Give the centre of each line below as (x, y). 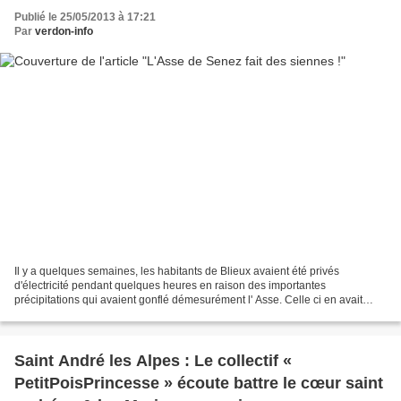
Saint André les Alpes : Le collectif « (153, 360)
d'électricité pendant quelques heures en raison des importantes (170, 285)
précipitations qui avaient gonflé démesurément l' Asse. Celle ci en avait (188, 299)
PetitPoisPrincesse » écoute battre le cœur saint (199, 383)
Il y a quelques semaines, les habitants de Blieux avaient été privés (177, 271)
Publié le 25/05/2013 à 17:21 (85, 17)
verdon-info (64, 32)
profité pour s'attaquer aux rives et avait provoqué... (138, 314)
